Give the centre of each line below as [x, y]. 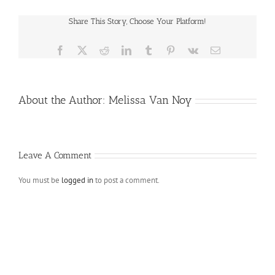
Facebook [83, 50]
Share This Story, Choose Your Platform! [137, 21]
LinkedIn [148, 50]
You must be [40, 180]
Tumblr [167, 50]
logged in [77, 180]
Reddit [121, 50]
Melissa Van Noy [150, 100]
